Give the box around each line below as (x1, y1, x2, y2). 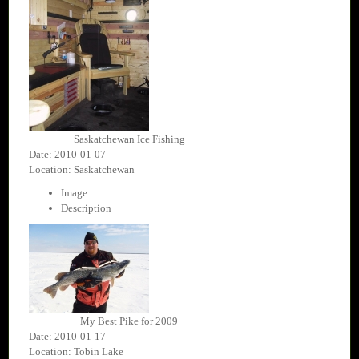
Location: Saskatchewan (29, 163, 135, 176)
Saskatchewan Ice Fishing (73, 133, 185, 146)
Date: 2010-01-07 (29, 148, 106, 161)
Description (61, 202, 111, 215)
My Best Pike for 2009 (80, 315, 178, 328)
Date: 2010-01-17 (29, 330, 106, 343)
